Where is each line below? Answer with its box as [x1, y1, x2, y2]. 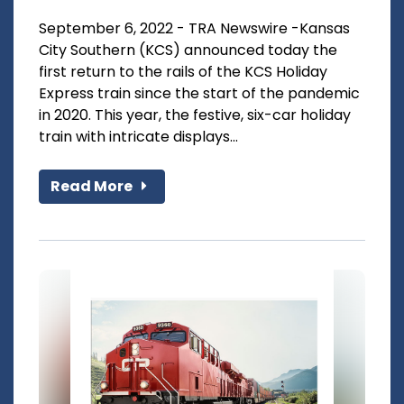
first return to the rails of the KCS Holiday [39, 60, 327, 82]
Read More [50, 175, 135, 197]
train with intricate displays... [39, 125, 238, 147]
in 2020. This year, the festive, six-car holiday [39, 104, 351, 125]
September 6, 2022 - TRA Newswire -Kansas [39, 17, 350, 39]
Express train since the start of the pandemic [39, 82, 360, 104]
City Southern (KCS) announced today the [39, 39, 337, 60]
